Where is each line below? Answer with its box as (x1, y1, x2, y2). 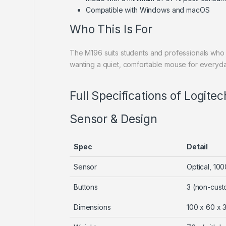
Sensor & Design (70, 111, 157, 126)
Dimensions (74, 202, 111, 211)
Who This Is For (70, 22, 152, 36)
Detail (187, 142, 208, 151)
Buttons (74, 182, 98, 191)
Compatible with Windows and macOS (86, 5, 210, 14)
